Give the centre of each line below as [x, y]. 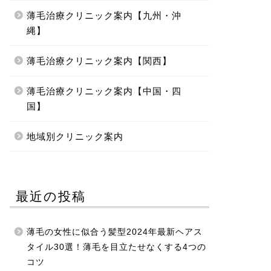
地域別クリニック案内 [75, 136]
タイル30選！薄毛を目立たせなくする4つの [116, 247]
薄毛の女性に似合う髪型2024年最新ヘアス [114, 232]
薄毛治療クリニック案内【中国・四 [104, 91]
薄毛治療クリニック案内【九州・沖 [104, 15]
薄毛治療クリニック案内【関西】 [99, 61]
